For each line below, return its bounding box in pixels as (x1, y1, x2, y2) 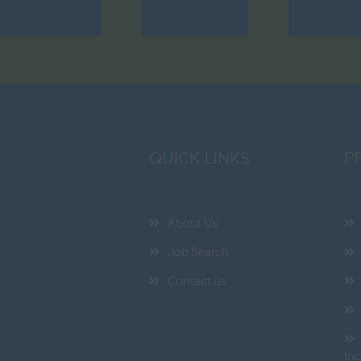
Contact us (168, 275, 227, 288)
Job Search (168, 246, 230, 259)
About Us (168, 217, 218, 230)
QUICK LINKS (149, 148, 251, 168)
